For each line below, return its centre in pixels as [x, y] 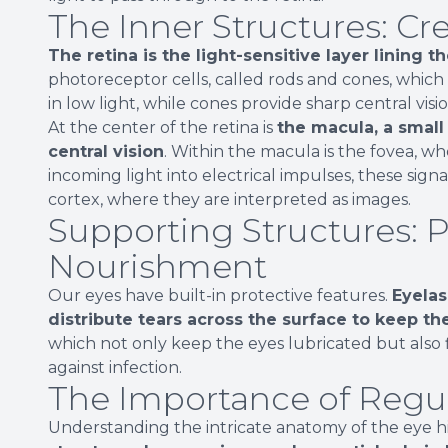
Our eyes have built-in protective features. [220, 295]
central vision [106, 151]
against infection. [115, 367]
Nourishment [157, 265]
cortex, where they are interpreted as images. [229, 199]
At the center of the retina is [162, 127]
